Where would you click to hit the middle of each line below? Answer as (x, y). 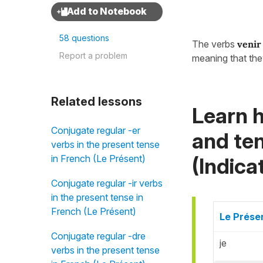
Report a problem (93, 55)
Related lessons (97, 102)
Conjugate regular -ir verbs (107, 183)
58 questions (84, 38)
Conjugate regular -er (96, 130)
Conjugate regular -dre (98, 236)
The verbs (215, 44)
